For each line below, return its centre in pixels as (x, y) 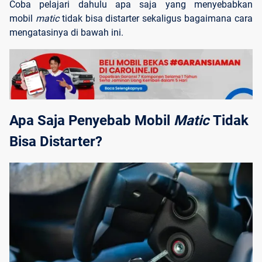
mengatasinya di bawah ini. (66, 32)
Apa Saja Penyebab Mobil (92, 121)
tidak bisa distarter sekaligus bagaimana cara (157, 18)
